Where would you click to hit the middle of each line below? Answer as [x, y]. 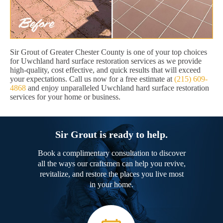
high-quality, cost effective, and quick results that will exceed [105, 70]
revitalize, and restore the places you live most [111, 174]
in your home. [111, 185]
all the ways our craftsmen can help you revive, [111, 164]
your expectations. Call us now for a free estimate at [92, 79]
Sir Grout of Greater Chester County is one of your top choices [109, 52]
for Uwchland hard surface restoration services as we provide [106, 61]
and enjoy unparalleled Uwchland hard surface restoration [117, 88]
